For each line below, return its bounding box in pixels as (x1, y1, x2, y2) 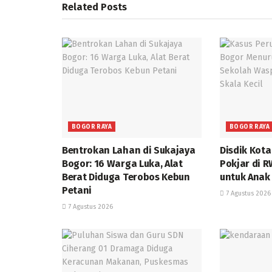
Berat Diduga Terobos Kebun (62, 171, 190, 183)
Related (62, 1, 98, 13)
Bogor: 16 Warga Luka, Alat (62, 157, 183, 169)
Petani (62, 184, 92, 196)
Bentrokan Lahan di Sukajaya (62, 144, 195, 156)
